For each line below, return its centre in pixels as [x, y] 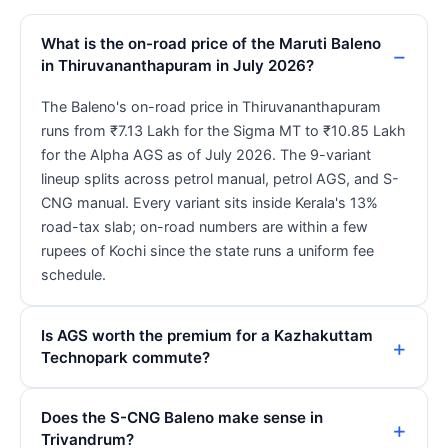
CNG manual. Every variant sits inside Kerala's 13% [209, 203]
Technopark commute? [125, 358]
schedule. [73, 275]
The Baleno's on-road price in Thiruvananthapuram [211, 107]
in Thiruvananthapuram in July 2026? [177, 66]
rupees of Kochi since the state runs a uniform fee [207, 251]
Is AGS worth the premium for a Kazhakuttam [207, 336]
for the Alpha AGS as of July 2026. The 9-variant [206, 155]
